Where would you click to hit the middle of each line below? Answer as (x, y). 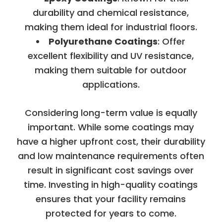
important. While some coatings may (111, 127)
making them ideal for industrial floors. (111, 27)
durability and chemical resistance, (111, 12)
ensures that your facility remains (111, 199)
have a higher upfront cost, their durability (111, 141)
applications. (111, 84)
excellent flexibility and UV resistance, (111, 55)
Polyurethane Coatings (103, 41)
